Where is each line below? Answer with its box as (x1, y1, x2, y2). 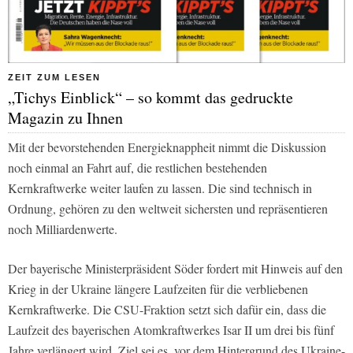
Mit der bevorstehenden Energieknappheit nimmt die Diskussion (8, 138, 326, 155)
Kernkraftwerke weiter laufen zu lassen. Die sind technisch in (8, 179, 312, 196)
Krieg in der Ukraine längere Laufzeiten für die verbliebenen (8, 280, 308, 297)
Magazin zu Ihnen (8, 106, 123, 128)
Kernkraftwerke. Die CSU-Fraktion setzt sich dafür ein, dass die (8, 300, 326, 318)
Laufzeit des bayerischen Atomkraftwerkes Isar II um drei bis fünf (8, 321, 334, 338)
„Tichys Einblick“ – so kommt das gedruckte (8, 86, 293, 108)
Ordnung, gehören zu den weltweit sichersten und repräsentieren (8, 199, 328, 217)
